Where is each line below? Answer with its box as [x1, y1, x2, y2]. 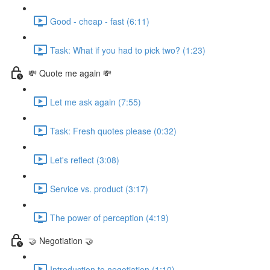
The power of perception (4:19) [50, 211, 169, 224]
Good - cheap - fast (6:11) [50, 14, 149, 27]
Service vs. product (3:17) [50, 182, 148, 195]
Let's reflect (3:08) [50, 153, 119, 166]
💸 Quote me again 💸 [28, 66, 111, 79]
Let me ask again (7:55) [50, 95, 141, 108]
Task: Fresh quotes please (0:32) [50, 124, 177, 137]
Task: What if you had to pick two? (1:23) [50, 43, 206, 56]
